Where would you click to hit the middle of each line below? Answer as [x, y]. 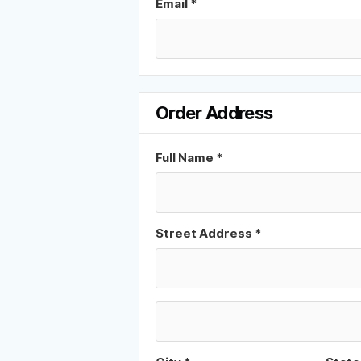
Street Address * [209, 233]
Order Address [214, 113]
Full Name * [189, 158]
